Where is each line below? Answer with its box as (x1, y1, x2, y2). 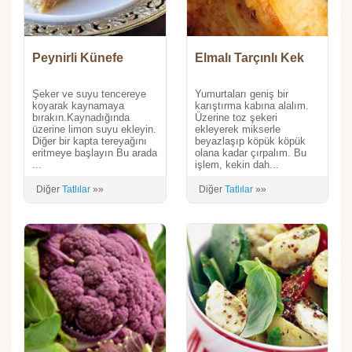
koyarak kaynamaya (32, 100, 124, 112)
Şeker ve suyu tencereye (32, 88, 146, 100)
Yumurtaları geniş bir (194, 88, 288, 100)
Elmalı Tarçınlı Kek (194, 51, 304, 64)
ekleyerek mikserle (194, 123, 280, 135)
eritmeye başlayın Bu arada (32, 147, 157, 159)
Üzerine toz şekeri (194, 112, 277, 123)
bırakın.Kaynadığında (32, 112, 130, 123)
